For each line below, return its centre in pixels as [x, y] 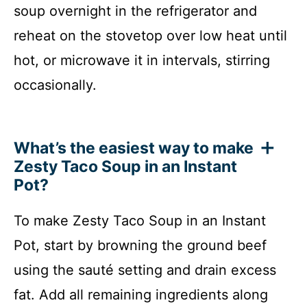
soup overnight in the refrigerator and [135, 11]
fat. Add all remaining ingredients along [141, 294]
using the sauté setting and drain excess [145, 270]
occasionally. [55, 85]
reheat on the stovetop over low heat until [150, 35]
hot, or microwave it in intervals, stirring [142, 60]
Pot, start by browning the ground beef [140, 245]
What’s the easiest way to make [134, 148]
